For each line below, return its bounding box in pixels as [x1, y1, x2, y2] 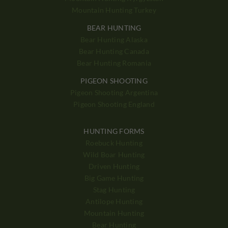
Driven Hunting [88, 161, 140, 170]
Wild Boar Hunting [83, 150, 145, 159]
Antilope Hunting [85, 196, 142, 206]
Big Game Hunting [84, 173, 144, 182]
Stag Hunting [93, 185, 135, 194]
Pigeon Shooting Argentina [70, 88, 158, 97]
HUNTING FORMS [83, 126, 145, 135]
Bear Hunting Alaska [80, 35, 148, 44]
